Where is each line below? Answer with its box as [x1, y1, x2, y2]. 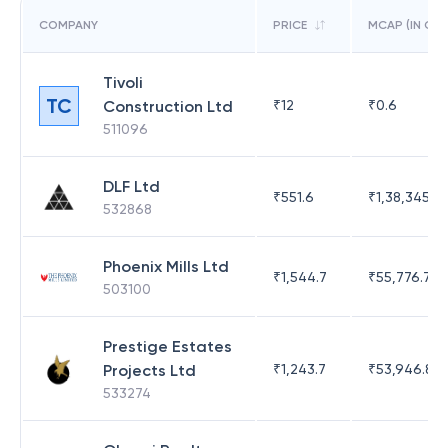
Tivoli [103, 73, 143, 92]
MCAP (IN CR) [368, 18, 445, 32]
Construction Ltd [103, 97, 233, 116]
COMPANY [39, 18, 98, 32]
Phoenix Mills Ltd [103, 257, 229, 276]
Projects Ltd [103, 361, 196, 380]
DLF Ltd [103, 177, 160, 196]
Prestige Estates [103, 337, 232, 356]
